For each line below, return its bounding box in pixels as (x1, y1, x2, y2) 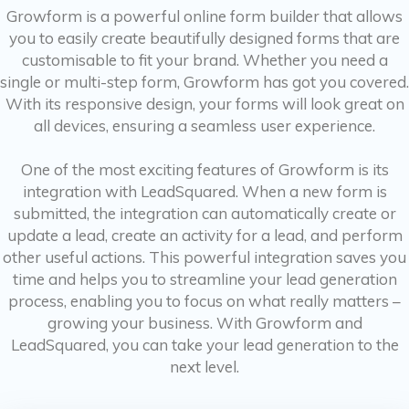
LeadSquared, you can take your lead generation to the (10, 335, 399, 354)
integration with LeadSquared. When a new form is (22, 182, 387, 201)
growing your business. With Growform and (47, 313, 362, 332)
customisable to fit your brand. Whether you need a (21, 50, 388, 69)
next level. (170, 357, 239, 376)
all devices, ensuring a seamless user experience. (34, 116, 375, 135)
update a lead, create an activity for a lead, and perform (6, 225, 403, 245)
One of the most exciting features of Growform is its (20, 160, 389, 179)
